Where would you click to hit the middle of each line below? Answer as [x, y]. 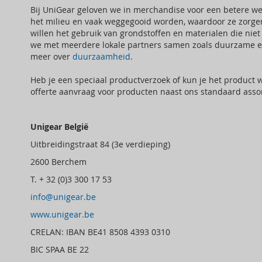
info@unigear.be [63, 197]
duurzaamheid [101, 57]
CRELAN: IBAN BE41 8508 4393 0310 [100, 232]
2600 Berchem [117, 162]
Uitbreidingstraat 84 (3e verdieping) [100, 144]
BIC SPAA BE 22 [60, 250]
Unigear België [59, 127]
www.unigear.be [62, 215]
